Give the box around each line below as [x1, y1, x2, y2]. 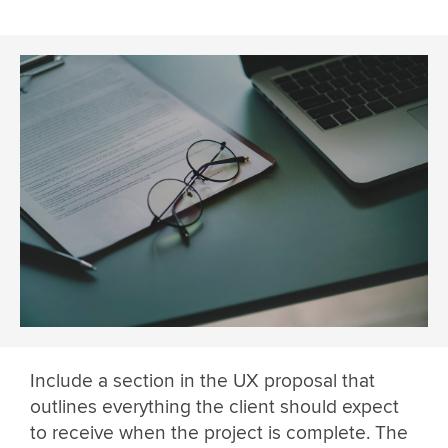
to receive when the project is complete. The [30, 421, 408, 446]
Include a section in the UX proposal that [30, 369, 375, 394]
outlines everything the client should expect [30, 395, 399, 420]
